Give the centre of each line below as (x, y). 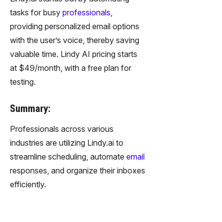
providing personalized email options (75, 26)
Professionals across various (62, 129)
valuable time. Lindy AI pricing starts (74, 54)
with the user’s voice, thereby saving (75, 40)
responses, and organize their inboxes (78, 170)
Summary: (30, 108)
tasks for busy (36, 12)
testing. (23, 82)
